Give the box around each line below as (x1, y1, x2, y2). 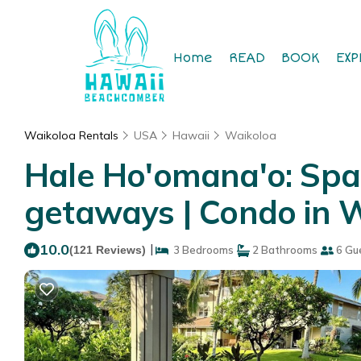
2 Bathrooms (250, 243, 317, 256)
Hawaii (172, 128, 210, 143)
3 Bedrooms (168, 243, 234, 256)
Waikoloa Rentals (24, 128, 122, 143)
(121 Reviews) (69, 243, 146, 256)
